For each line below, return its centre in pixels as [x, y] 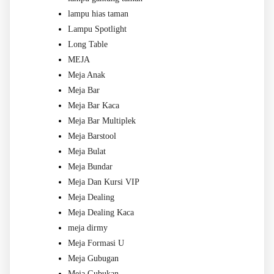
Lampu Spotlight [97, 29]
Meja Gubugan [93, 259]
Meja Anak [87, 75]
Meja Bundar [90, 167]
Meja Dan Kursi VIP [104, 182]
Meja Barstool [92, 136]
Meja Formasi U [96, 243]
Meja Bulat [87, 152]
